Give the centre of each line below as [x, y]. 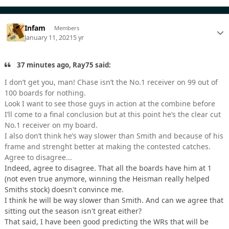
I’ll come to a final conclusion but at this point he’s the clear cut [113, 114]
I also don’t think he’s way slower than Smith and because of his [114, 136]
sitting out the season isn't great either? [73, 211]
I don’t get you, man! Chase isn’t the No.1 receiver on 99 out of [111, 82]
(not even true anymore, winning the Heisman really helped [107, 179]
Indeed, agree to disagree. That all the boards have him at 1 [108, 168]
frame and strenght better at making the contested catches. [108, 147]
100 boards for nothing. [45, 93]
